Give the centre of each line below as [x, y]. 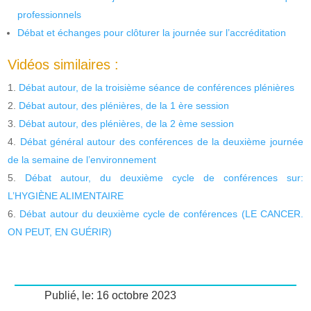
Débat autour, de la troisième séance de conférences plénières [157, 87]
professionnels [50, 14]
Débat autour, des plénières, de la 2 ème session [127, 123]
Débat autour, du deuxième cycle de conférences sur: [164, 177]
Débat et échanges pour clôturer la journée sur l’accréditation [152, 32]
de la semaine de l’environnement [82, 159]
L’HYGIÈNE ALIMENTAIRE [66, 195]
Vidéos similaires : [64, 64]
